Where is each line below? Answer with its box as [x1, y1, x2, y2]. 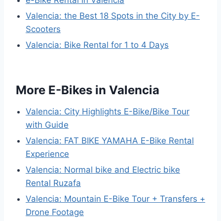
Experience [26, 149, 69, 159]
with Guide [26, 120, 69, 130]
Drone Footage [26, 207, 84, 217]
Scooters [26, 24, 61, 34]
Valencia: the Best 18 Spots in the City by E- [26, 11, 200, 21]
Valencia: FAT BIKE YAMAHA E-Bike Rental [26, 136, 194, 146]
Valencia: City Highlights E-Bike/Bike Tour [26, 107, 189, 116]
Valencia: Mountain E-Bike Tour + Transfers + [26, 194, 205, 204]
